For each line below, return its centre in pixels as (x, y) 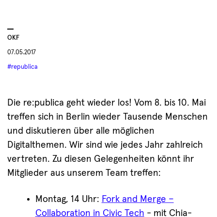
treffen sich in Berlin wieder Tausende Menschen (108, 117)
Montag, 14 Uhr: (68, 200)
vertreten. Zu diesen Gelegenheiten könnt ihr (101, 159)
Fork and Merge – (138, 200)
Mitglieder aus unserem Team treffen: (84, 173)
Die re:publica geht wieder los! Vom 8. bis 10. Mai (107, 103)
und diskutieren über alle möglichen (81, 131)
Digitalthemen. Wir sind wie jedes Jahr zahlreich (105, 145)
